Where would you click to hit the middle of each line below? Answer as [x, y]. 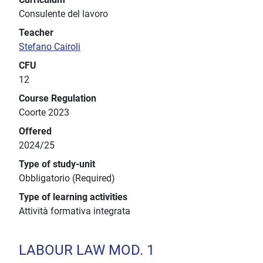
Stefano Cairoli [50, 47]
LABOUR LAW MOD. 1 [87, 250]
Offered [35, 131]
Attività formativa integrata [75, 211]
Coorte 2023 [44, 113]
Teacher [36, 33]
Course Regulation [58, 99]
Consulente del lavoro [63, 14]
